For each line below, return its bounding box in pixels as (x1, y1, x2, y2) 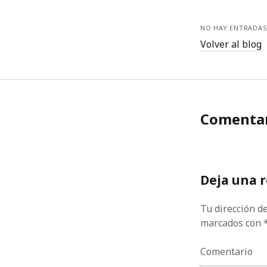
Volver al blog (200, 38, 262, 51)
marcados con (200, 216, 264, 229)
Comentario (200, 245, 253, 258)
